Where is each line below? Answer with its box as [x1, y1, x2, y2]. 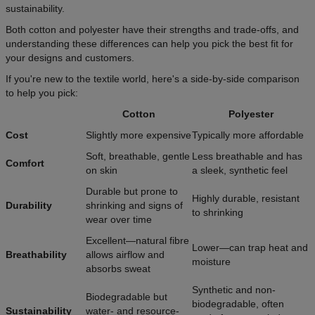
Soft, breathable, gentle [86, 150, 190, 162]
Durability [6, 200, 52, 212]
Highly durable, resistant [192, 193, 300, 205]
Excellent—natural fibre [86, 235, 189, 247]
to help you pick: [6, 87, 81, 99]
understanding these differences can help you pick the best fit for [6, 38, 293, 50]
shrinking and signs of [86, 200, 183, 212]
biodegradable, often [192, 298, 284, 310]
